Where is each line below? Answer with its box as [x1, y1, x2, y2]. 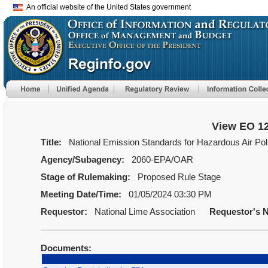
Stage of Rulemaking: [40, 172, 133, 182]
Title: [40, 137, 64, 147]
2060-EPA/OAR [126, 154, 193, 165]
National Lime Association [89, 206, 197, 217]
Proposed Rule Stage [132, 172, 221, 182]
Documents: [40, 243, 94, 253]
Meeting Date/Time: [40, 189, 124, 199]
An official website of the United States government [23, 3, 191, 11]
